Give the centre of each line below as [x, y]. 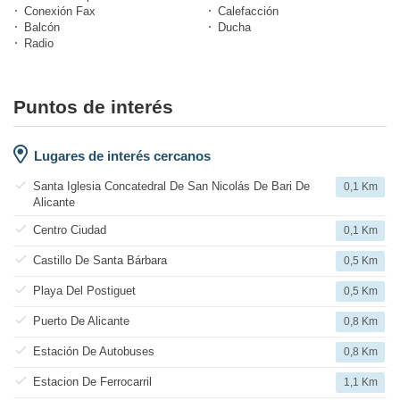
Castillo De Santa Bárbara [100, 261]
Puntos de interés [93, 107]
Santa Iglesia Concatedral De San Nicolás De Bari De [171, 187]
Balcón [42, 28]
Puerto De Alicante [81, 321]
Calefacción [248, 12]
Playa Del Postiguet [84, 291]
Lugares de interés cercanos [122, 156]
